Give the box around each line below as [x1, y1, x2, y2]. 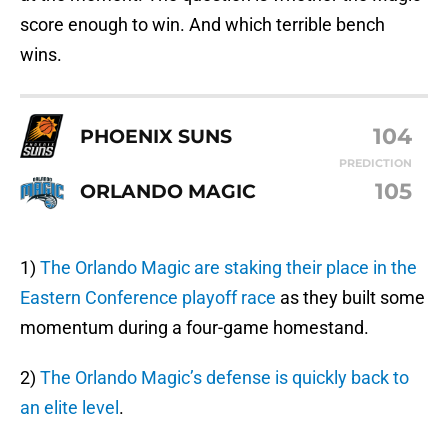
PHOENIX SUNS [80, 123, 232, 148]
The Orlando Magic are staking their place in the [40, 257, 417, 279]
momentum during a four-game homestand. [20, 317, 369, 339]
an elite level [20, 397, 119, 419]
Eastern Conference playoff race [20, 287, 276, 309]
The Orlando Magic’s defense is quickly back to [40, 367, 409, 389]
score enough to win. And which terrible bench [20, 14, 385, 36]
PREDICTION [339, 156, 412, 171]
